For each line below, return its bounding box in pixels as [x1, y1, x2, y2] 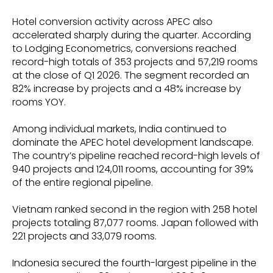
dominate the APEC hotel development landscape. [12, 135, 253, 149]
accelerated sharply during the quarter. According [12, 27, 251, 42]
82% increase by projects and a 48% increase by [12, 81, 241, 96]
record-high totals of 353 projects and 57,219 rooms [12, 54, 258, 69]
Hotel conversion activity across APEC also [12, 14, 213, 29]
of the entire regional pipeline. [12, 175, 153, 190]
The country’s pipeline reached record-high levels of [12, 148, 260, 163]
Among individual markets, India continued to [12, 121, 227, 136]
